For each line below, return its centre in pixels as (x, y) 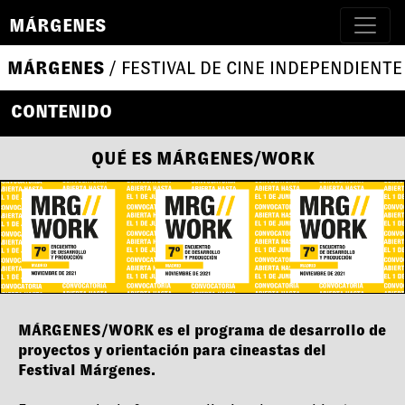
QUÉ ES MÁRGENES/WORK (202, 158)
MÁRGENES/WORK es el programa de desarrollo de (202, 331)
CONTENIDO (61, 111)
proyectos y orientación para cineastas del (172, 351)
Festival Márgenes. (87, 371)
